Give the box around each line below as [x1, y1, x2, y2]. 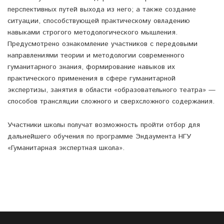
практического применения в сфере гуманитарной [7, 73, 175, 84]
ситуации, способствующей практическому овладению [7, 16, 190, 26]
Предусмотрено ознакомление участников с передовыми [7, 39, 197, 49]
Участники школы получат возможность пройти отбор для [7, 120, 200, 130]
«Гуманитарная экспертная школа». [7, 143, 124, 153]
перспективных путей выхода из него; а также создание [7, 4, 196, 15]
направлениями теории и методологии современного [7, 50, 184, 61]
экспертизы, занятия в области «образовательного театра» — [7, 85, 215, 95]
